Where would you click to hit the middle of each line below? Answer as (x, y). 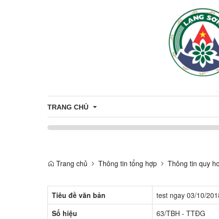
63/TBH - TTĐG (181, 213)
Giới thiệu (67, 151)
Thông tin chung (78, 171)
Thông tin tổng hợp (128, 163)
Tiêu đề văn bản (79, 195)
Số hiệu (65, 213)
